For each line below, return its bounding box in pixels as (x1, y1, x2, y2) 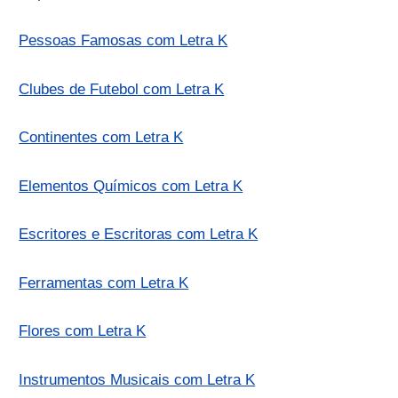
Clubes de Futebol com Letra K (19, 80, 225, 98)
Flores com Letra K (19, 322, 147, 340)
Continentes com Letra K (19, 129, 184, 147)
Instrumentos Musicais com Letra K (19, 370, 256, 388)
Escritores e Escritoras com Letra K (19, 226, 259, 243)
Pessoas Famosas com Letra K (19, 32, 228, 50)
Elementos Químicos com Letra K (19, 177, 243, 195)
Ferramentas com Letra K (19, 274, 189, 291)
